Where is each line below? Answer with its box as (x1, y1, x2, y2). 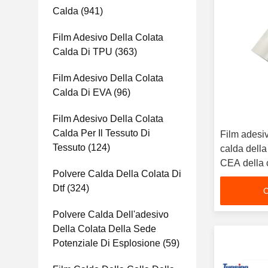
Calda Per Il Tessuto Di (53, 128, 150, 138)
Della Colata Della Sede (53, 224, 156, 234)
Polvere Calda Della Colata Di (53, 169, 181, 179)
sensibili (220, 172, 255, 182)
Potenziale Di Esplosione (53, 238, 160, 248)
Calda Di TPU (53, 47, 112, 57)
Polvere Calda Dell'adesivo (53, 209, 169, 220)
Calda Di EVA (53, 87, 111, 98)
